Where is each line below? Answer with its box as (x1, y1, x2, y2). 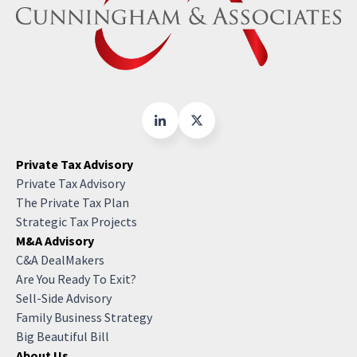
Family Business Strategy (16, 309, 152, 326)
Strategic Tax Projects (16, 214, 137, 230)
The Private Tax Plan (16, 194, 129, 211)
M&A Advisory (16, 233, 94, 249)
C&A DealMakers (16, 252, 104, 269)
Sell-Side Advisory (16, 290, 112, 307)
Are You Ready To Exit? (16, 271, 136, 288)
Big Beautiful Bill (16, 328, 109, 345)
